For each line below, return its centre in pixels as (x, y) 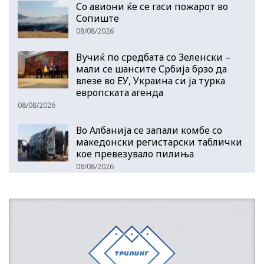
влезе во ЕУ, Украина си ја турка (151, 80)
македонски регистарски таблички (159, 142)
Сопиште (98, 19)
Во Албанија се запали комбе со (149, 130)
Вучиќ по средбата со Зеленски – (153, 57)
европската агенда (120, 92)
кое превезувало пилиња (135, 154)
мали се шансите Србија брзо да (151, 69)
